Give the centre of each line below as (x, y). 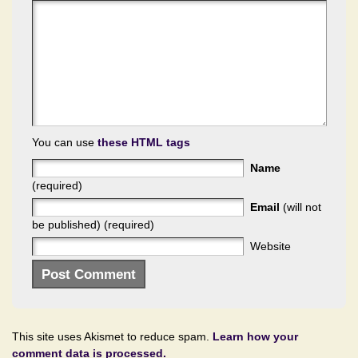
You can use (65, 143)
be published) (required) (93, 225)
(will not (300, 207)
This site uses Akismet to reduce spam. (112, 337)
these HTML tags (144, 143)
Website (270, 247)
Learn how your (255, 337)
